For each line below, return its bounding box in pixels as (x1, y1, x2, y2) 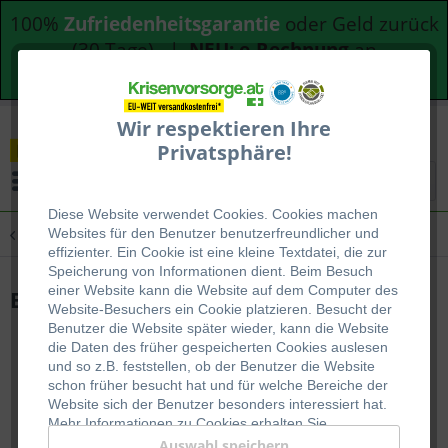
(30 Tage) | (71, 37, 189, 63)
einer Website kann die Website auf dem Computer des (47, 282, 398, 299)
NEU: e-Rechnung (188, 37, 349, 63)
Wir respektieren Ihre (117, 115, 331, 143)
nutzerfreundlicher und (235, 225, 379, 242)
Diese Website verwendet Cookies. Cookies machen (47, 206, 378, 223)
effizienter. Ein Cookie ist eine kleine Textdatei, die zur (47, 244, 387, 261)
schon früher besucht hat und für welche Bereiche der (47, 377, 388, 394)
